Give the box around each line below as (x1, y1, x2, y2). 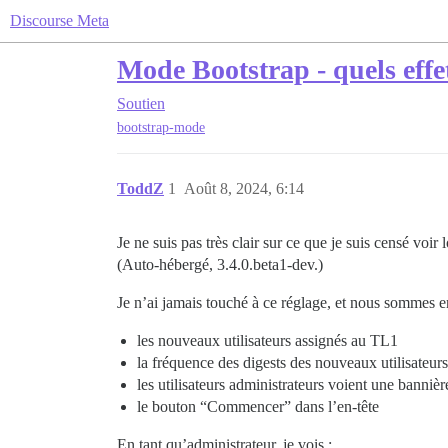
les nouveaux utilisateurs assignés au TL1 (137, 332, 398, 350)
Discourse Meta (10, 12, 109, 29)
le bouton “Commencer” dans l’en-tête (137, 398, 379, 416)
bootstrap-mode (117, 120, 205, 136)
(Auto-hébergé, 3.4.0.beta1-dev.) (117, 256, 323, 274)
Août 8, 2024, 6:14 (184, 180, 304, 198)
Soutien (117, 95, 165, 112)
